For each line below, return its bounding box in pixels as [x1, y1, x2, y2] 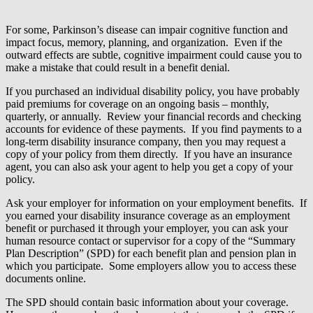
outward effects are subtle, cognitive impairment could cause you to [6, 49, 302, 61]
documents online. [6, 272, 86, 285]
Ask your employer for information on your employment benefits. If [6, 197, 307, 210]
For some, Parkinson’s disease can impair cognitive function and [6, 24, 288, 36]
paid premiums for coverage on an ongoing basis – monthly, [6, 98, 269, 110]
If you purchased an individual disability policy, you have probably [6, 85, 300, 98]
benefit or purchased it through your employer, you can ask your [6, 222, 288, 235]
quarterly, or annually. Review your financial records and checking [6, 110, 301, 123]
